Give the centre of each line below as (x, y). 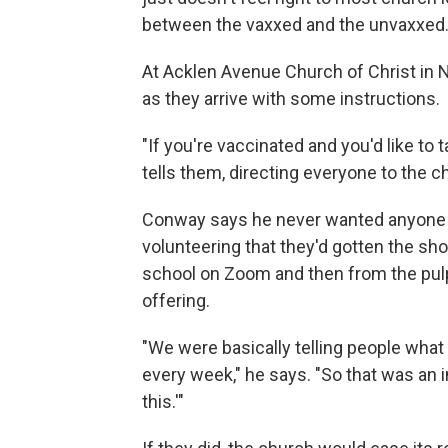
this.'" (163, 402)
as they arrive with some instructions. (291, 99)
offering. (176, 301)
